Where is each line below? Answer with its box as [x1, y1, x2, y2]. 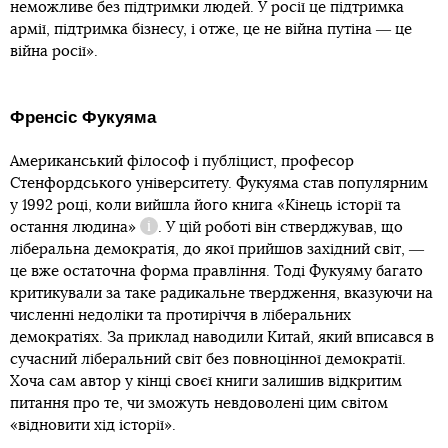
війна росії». [10, 43, 98, 59]
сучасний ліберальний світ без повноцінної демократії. [10, 351, 406, 367]
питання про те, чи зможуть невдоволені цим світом [10, 395, 388, 411]
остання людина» [10, 219, 136, 235]
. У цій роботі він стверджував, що [158, 219, 403, 235]
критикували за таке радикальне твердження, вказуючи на [10, 285, 433, 301]
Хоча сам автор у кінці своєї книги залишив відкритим [10, 373, 402, 389]
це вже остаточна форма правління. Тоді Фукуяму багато [10, 263, 423, 279]
